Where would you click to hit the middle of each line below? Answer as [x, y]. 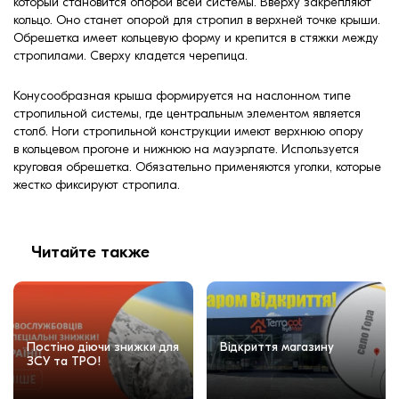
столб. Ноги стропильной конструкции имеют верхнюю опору [188, 131]
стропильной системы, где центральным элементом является [187, 113]
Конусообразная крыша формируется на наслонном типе [182, 95]
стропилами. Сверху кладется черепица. [130, 55]
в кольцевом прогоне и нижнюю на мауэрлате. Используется [186, 149]
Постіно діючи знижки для [103, 347]
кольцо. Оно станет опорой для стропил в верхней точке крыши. [197, 20]
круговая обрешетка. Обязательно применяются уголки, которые [197, 167]
